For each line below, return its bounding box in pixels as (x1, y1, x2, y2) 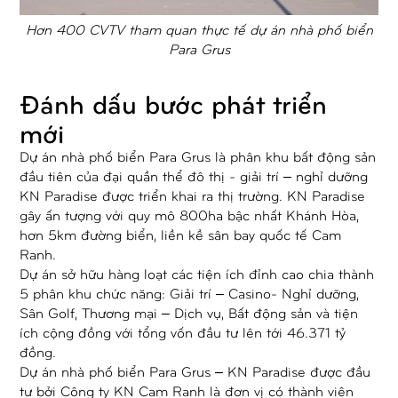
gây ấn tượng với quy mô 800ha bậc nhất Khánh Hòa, (20, 205, 360, 223)
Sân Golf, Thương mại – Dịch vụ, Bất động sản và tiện (20, 303, 359, 321)
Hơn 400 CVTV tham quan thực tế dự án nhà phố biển (25, 20, 373, 37)
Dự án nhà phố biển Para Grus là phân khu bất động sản (20, 147, 377, 164)
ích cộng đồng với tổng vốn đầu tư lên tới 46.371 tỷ (20, 322, 346, 340)
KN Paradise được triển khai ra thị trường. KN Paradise (20, 186, 366, 203)
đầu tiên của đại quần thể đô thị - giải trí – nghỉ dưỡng (20, 166, 369, 184)
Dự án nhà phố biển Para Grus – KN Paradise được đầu (20, 362, 371, 379)
